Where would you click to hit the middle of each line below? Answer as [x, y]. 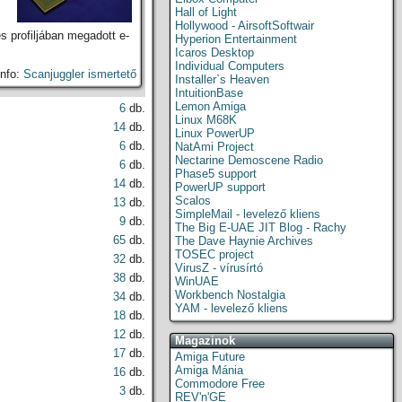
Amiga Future [210, 357]
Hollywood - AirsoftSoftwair [245, 26]
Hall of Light [206, 12]
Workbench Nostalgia [230, 295]
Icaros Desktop [214, 52]
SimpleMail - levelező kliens [248, 214]
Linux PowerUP [215, 133]
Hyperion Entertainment [236, 39]
